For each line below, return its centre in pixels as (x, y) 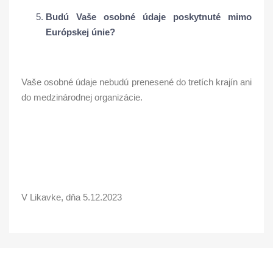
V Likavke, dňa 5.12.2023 (72, 197)
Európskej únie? (80, 32)
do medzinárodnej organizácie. (82, 97)
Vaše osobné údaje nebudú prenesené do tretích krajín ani (136, 82)
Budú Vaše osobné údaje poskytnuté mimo (149, 17)
